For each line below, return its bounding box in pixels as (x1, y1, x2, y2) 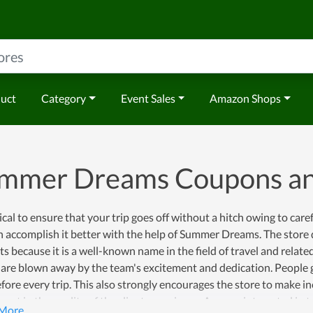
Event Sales (120, 92, 175, 105)
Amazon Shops (210, 92, 282, 105)
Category (41, 92, 86, 105)
